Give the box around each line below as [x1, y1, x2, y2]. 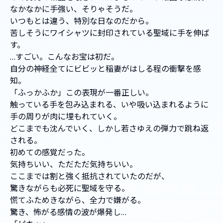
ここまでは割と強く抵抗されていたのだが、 [10, 171, 169, 182]
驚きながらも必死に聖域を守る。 [10, 183, 129, 194]
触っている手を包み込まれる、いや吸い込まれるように [10, 99, 209, 111]
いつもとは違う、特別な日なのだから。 [10, 15, 153, 27]
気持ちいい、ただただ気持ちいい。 [10, 159, 137, 170]
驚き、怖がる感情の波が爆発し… [10, 207, 126, 218]
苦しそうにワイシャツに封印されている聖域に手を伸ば [10, 27, 209, 39]
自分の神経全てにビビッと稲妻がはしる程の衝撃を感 [10, 63, 201, 75]
